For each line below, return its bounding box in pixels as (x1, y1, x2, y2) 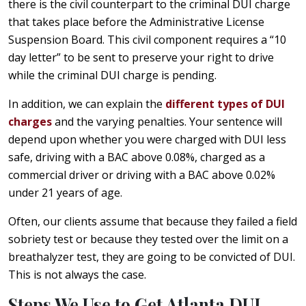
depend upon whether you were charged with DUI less (8, 131, 286, 147)
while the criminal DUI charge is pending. (8, 67, 217, 83)
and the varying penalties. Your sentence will (52, 113, 282, 129)
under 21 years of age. (8, 184, 122, 200)
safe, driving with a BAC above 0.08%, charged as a (8, 149, 265, 165)
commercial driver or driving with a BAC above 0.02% (8, 167, 275, 182)
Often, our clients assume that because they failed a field (8, 213, 297, 229)
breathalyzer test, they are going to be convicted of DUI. (8, 249, 295, 264)
